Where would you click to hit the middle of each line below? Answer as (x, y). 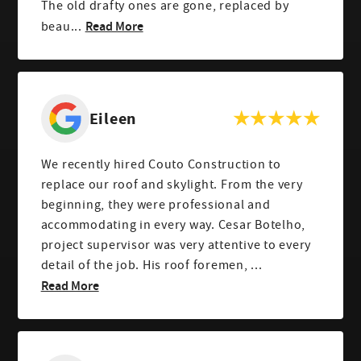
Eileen (113, 119)
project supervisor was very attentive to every (176, 245)
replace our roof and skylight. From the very (172, 185)
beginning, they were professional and (156, 205)
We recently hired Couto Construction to (161, 165)
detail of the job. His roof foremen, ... (151, 266)
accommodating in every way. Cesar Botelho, (173, 225)
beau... (61, 26)
